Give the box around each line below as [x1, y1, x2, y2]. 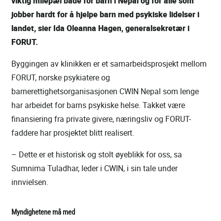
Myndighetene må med [11, 207, 75, 217]
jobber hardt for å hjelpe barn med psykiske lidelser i [11, 9, 199, 20]
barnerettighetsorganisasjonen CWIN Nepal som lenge [11, 86, 199, 97]
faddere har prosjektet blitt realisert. [11, 127, 134, 139]
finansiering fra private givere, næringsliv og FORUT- [11, 113, 191, 125]
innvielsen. [11, 177, 48, 188]
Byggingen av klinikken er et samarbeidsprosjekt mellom [11, 58, 207, 70]
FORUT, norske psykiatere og [11, 72, 110, 83]
